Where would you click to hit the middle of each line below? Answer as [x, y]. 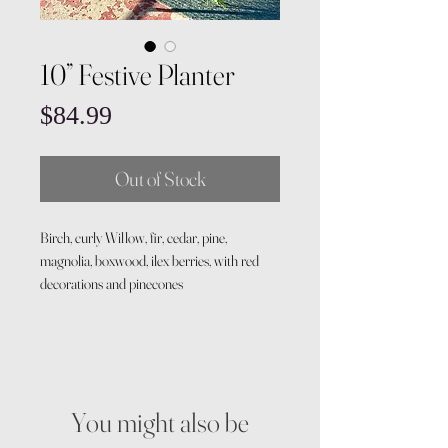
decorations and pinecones [111, 283]
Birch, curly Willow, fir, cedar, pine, [133, 237]
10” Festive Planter [137, 74]
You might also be [160, 422]
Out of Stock [160, 178]
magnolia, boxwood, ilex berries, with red [149, 260]
